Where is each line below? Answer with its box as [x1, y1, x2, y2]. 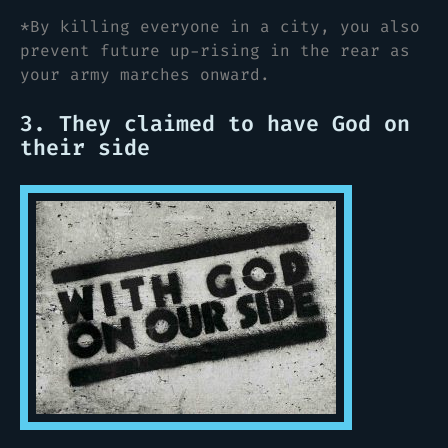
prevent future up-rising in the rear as [20, 39, 410, 61]
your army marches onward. [20, 63, 270, 85]
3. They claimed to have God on [20, 109, 410, 138]
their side [20, 133, 150, 162]
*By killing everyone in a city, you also [20, 15, 420, 37]
